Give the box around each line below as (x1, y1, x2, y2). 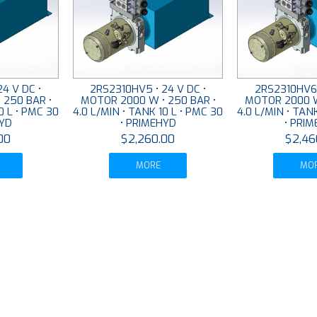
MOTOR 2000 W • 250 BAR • (80, 93, 216, 108)
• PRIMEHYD (120, 116, 176, 131)
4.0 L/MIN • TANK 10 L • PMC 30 (73, 105, 224, 120)
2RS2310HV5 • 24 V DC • (90, 82, 207, 97)
